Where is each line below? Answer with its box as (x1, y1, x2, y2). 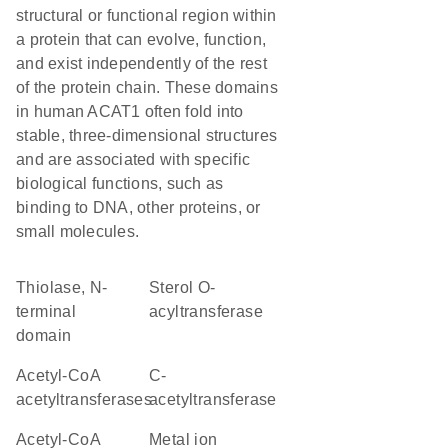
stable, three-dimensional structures (16, 127, 277, 144)
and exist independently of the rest (16, 55, 267, 72)
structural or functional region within (16, 7, 277, 24)
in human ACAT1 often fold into (16, 103, 244, 120)
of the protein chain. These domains (16, 79, 278, 96)
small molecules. (16, 223, 139, 240)
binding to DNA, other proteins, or (16, 199, 261, 216)
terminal (16, 303, 77, 320)
